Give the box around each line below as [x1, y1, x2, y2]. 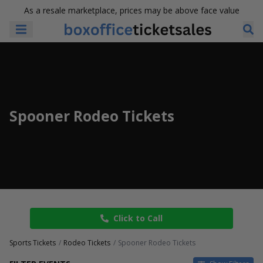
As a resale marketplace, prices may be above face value [23, 5, 240, 16]
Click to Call [113, 213, 163, 224]
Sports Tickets [9, 238, 56, 248]
